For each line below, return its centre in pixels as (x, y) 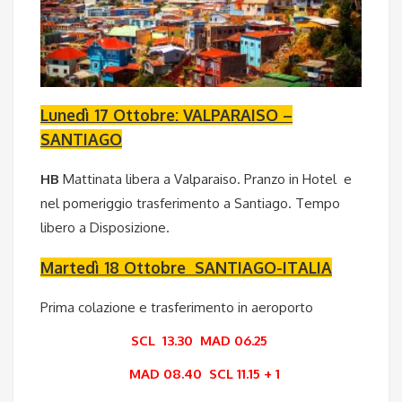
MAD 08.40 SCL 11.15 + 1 (201, 374)
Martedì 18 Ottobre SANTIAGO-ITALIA (186, 267)
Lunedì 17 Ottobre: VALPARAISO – (166, 114)
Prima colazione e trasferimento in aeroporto (177, 308)
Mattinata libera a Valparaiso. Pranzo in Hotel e (207, 179)
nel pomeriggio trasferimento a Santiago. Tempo (190, 204)
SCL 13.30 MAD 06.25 (201, 341)
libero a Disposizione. (105, 228)
